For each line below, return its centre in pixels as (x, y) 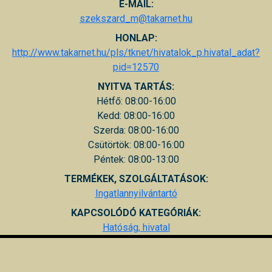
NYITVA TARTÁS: (136, 86)
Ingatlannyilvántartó (136, 193)
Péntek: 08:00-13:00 (136, 159)
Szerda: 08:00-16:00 (136, 130)
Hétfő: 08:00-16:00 (136, 101)
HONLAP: (136, 38)
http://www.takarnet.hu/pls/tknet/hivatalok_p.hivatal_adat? (136, 52)
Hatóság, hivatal (136, 227)
